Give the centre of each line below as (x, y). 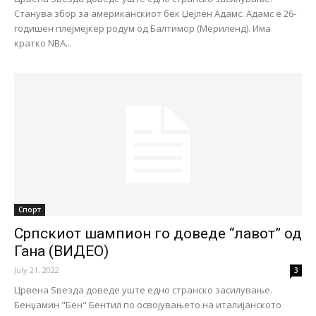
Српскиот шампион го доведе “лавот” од (158, 233)
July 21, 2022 (37, 269)
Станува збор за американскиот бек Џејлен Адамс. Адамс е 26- (155, 14)
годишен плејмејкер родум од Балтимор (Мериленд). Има (142, 29)
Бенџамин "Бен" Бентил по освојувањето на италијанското (148, 304)
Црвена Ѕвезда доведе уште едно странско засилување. (143, 290)
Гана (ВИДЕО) (61, 251)
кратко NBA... (43, 43)
